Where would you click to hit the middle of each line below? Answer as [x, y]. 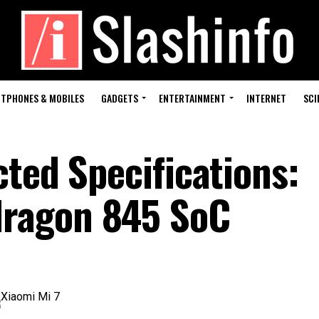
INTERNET [266, 98]
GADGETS [119, 98]
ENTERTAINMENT [192, 98]
